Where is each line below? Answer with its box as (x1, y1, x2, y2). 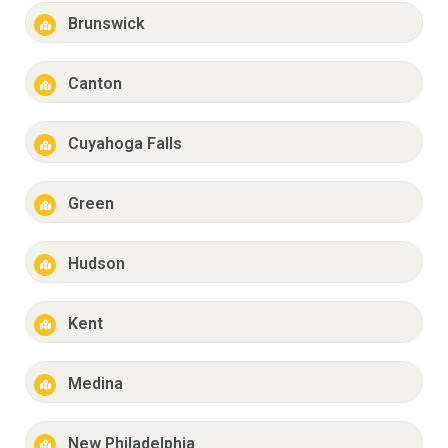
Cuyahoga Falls (67, 134, 182, 154)
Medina (67, 373, 123, 393)
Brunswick (67, 14, 145, 34)
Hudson (67, 253, 125, 273)
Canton (67, 74, 122, 94)
